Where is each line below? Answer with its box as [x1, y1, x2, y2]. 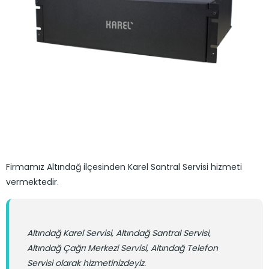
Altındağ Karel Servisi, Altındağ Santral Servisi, [27, 227, 211, 239]
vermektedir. [6, 176, 59, 188]
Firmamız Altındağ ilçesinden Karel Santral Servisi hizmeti [6, 161, 242, 173]
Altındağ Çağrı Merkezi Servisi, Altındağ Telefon [27, 242, 218, 254]
